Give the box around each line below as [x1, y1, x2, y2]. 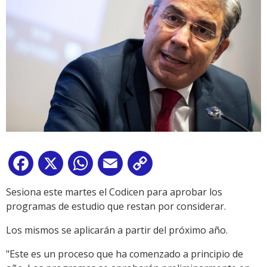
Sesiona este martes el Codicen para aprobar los [6, 185, 222, 199]
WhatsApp [95, 159, 142, 173]
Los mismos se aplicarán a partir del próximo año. [6, 223, 228, 237]
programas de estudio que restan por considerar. [6, 200, 226, 213]
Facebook [36, 159, 79, 173]
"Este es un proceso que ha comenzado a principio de [6, 247, 243, 261]
